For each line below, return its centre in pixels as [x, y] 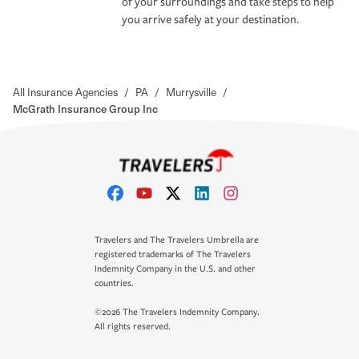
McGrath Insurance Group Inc [85, 108]
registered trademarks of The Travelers [173, 254]
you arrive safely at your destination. [210, 19]
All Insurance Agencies [65, 91]
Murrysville [191, 91]
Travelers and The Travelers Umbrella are [177, 240]
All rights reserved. [133, 327]
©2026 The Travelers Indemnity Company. [177, 312]
